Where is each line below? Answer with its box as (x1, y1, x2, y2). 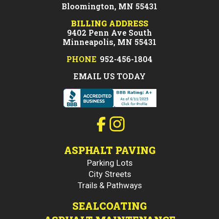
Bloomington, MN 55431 (62, 1, 157, 12)
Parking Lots (87, 157, 132, 168)
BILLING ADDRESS (71, 18, 148, 29)
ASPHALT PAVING (64, 144, 155, 157)
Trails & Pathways (77, 180, 142, 191)
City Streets (88, 169, 131, 179)
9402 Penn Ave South (67, 27, 152, 38)
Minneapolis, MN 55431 (63, 37, 156, 47)
